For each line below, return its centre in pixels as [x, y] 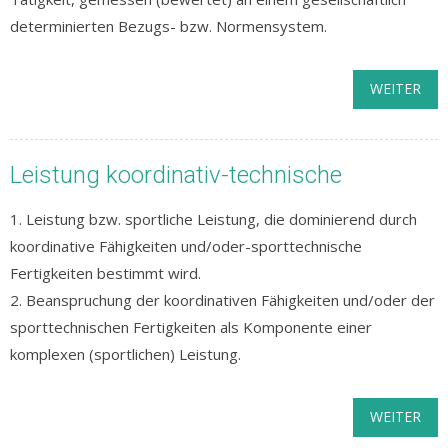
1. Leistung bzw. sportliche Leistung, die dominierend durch [213, 219]
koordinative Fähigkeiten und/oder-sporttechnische [186, 246]
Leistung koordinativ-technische [176, 175]
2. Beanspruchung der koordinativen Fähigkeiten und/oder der [222, 300]
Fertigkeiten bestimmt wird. [105, 273]
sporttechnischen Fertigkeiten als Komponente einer [191, 327]
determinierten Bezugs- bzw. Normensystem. [168, 26]
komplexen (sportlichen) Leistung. [125, 354]
